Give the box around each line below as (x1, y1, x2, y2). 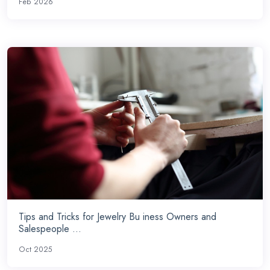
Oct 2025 (19, 244, 53, 256)
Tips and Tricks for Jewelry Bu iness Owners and (19, 210, 217, 224)
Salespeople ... (19, 222, 82, 236)
